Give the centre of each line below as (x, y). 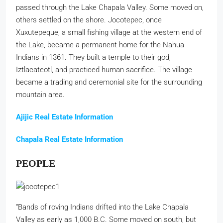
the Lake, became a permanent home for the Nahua (100, 45)
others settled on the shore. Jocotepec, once (89, 20)
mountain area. (40, 95)
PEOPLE (36, 163)
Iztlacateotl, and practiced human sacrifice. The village (104, 70)
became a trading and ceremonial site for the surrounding (109, 82)
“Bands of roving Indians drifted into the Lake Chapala (102, 207)
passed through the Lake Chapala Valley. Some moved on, (110, 7)
